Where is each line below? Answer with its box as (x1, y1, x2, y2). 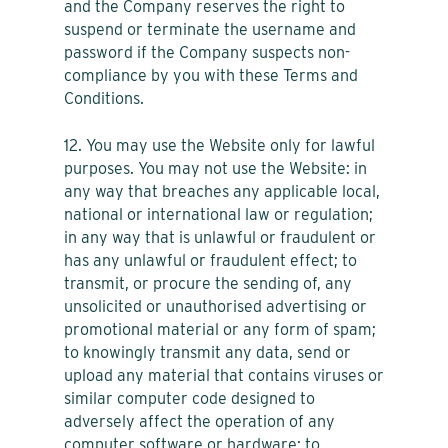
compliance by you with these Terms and (64, 65, 358, 85)
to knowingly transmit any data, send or (64, 342, 351, 362)
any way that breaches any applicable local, (64, 181, 380, 201)
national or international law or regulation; (64, 204, 373, 224)
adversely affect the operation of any (64, 411, 335, 431)
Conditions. (64, 88, 144, 108)
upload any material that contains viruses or (64, 365, 384, 385)
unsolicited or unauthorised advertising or (64, 296, 367, 316)
